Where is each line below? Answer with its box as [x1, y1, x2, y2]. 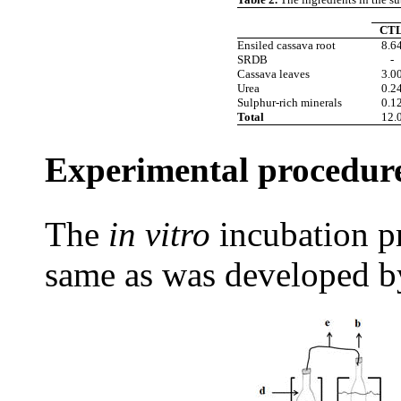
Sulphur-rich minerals [237, 96, 342, 110]
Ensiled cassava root [237, 38, 336, 53]
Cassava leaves [237, 67, 310, 81]
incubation [219, 214, 369, 253]
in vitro [108, 214, 219, 253]
